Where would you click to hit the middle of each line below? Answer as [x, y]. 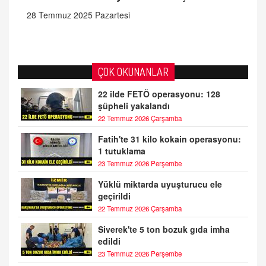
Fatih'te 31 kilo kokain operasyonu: [170, 139]
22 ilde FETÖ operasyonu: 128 [159, 94]
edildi [109, 241]
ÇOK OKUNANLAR [133, 72]
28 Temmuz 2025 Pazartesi [78, 15]
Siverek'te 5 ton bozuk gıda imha [164, 229]
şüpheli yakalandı [134, 106]
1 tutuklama [122, 151]
